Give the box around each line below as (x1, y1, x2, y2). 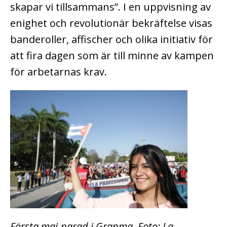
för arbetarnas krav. (10, 64, 107, 79)
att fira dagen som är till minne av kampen (10, 48, 214, 62)
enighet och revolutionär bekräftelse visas (10, 16, 212, 30)
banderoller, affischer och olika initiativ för (10, 32, 213, 46)
